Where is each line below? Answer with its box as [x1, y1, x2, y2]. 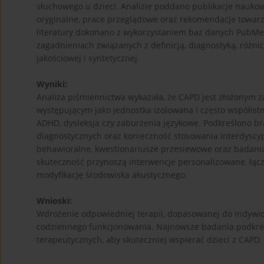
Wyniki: [37, 78, 67, 90]
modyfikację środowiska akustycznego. [37, 169, 187, 181]
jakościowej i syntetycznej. [37, 52, 140, 64]
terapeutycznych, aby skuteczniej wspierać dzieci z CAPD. [37, 234, 262, 246]
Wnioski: [37, 195, 72, 207]
